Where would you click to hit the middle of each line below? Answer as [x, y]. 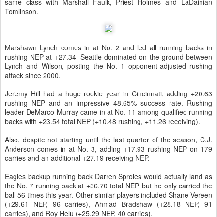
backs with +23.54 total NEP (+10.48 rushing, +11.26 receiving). [102, 121]
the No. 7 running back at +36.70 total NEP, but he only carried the [108, 186]
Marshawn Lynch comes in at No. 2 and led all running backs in [108, 48]
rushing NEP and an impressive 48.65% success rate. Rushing [108, 103]
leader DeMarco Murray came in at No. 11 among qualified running [108, 112]
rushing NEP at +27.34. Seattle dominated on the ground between [108, 57]
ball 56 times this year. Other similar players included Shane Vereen [108, 195]
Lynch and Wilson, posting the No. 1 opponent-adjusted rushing [108, 66]
